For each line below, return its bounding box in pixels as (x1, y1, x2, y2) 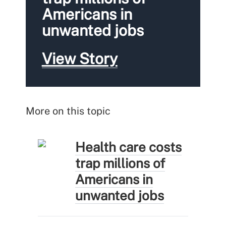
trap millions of (75, 155, 165, 171)
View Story (41, 49, 118, 68)
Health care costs (75, 139, 182, 155)
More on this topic (25, 104, 110, 117)
